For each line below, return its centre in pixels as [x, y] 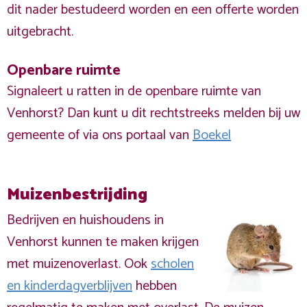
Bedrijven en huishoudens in [85, 220]
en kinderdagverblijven [70, 286]
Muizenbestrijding [77, 195]
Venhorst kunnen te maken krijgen [103, 242]
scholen [172, 264]
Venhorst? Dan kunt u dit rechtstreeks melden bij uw [153, 113]
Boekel [212, 135]
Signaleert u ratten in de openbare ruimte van [134, 91]
